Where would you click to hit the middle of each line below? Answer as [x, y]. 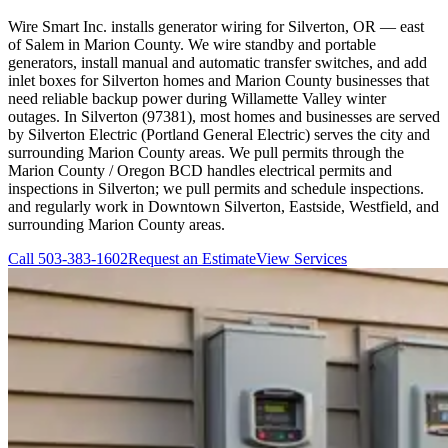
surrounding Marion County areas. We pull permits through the [206, 152]
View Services [301, 258]
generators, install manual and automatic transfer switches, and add [217, 62]
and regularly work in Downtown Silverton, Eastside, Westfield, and [223, 206]
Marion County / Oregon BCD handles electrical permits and [200, 170]
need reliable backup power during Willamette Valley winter [197, 98]
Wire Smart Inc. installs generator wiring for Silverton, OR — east [216, 26]
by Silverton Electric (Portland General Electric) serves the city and [219, 134]
